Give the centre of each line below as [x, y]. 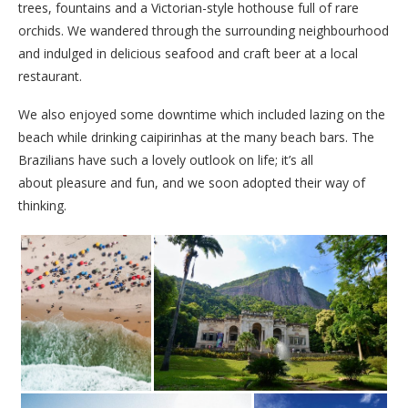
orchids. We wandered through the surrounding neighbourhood [204, 31]
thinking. [42, 205]
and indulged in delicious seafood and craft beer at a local [188, 53]
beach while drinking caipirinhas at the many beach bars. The [196, 137]
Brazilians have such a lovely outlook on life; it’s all [166, 160]
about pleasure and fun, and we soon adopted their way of [192, 183]
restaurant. [50, 76]
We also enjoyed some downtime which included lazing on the [202, 114]
